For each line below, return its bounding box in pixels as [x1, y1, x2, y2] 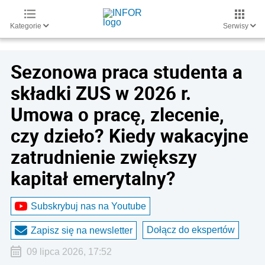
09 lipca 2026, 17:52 [26, 247, 112, 257]
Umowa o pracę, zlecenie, [11, 102, 224, 127]
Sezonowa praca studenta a [11, 59, 243, 84]
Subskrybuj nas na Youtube [31, 201, 146, 211]
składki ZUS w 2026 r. [11, 80, 191, 105]
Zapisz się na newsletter [31, 225, 132, 235]
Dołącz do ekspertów [147, 225, 235, 235]
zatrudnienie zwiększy [11, 144, 197, 169]
